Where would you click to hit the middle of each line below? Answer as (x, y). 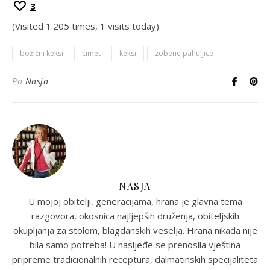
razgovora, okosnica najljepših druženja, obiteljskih (135, 215)
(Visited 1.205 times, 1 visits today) (86, 26)
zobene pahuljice (184, 53)
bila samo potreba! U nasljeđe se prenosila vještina (135, 244)
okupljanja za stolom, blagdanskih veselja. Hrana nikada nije (135, 230)
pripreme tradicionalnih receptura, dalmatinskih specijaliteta (135, 259)
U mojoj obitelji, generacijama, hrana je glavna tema (135, 201)
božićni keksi (42, 53)
